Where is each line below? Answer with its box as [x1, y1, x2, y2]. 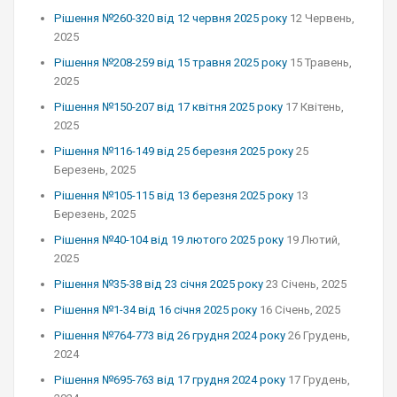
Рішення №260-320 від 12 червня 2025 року [54, 12, 287, 25]
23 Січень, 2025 [266, 277, 346, 291]
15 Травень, [290, 56, 352, 69]
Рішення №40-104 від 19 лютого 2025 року [54, 233, 284, 246]
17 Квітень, [285, 100, 344, 113]
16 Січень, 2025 [260, 303, 340, 316]
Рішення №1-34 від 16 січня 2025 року [54, 303, 257, 316]
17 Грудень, [288, 373, 350, 386]
